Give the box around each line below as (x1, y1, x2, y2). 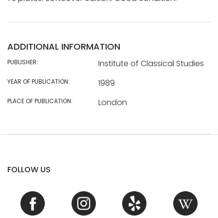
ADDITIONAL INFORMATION (7, 40, 120, 53)
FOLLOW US (7, 163, 51, 175)
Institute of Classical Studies (98, 57, 204, 69)
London (98, 96, 127, 108)
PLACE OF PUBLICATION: (7, 96, 73, 105)
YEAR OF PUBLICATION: (7, 77, 70, 86)
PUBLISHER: (7, 57, 38, 66)
